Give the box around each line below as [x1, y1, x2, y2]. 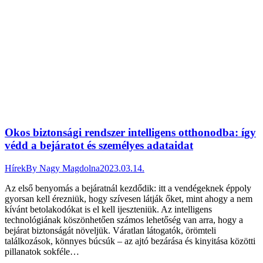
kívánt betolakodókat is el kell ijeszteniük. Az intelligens [5, 204, 212, 214]
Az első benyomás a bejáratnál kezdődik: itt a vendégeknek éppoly [5, 183, 251, 193]
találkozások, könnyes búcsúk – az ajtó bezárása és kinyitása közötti [5, 235, 255, 246]
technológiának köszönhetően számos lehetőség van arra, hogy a [5, 214, 243, 225]
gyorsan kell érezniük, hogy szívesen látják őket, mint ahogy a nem [5, 193, 252, 204]
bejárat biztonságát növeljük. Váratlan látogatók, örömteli [5, 225, 216, 235]
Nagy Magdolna [39, 163, 100, 173]
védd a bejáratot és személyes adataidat [5, 139, 193, 152]
